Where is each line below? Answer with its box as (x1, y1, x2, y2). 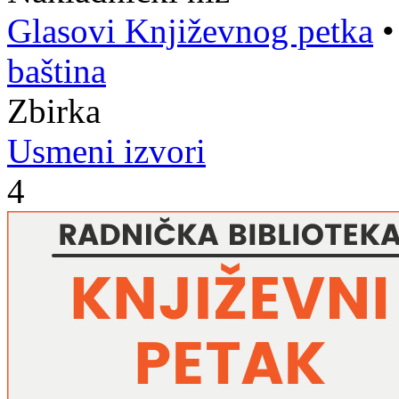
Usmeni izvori (7, 132, 206, 170)
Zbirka (7, 92, 101, 130)
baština (7, 52, 106, 90)
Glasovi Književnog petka (7, 12, 373, 50)
